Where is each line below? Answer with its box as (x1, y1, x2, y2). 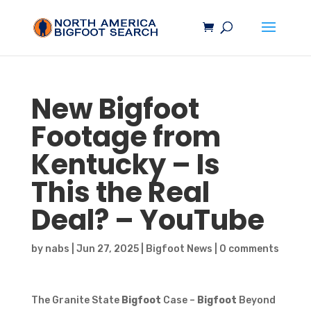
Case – (160, 294, 197, 306)
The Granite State (31, 294, 121, 306)
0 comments (219, 243, 279, 255)
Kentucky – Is (31, 145, 220, 184)
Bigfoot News (145, 243, 212, 255)
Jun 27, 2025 (76, 243, 139, 255)
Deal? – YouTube (31, 201, 264, 239)
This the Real (31, 173, 210, 212)
